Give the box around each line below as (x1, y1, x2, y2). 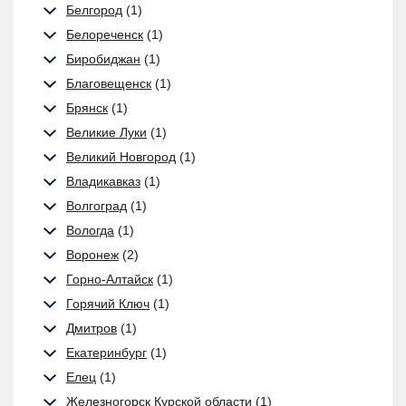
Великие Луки (66, 125, 147, 140)
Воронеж (66, 247, 119, 262)
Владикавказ (66, 174, 140, 188)
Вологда (66, 223, 114, 237)
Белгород (66, 3, 122, 17)
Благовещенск (66, 76, 151, 91)
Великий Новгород (66, 150, 176, 164)
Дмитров (66, 321, 117, 335)
